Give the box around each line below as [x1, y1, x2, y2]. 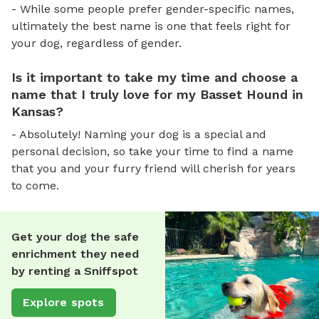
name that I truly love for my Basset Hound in [11, 86, 303, 102]
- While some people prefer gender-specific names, [11, 1, 294, 16]
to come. [11, 178, 59, 192]
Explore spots [23, 295, 105, 309]
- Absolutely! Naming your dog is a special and [11, 127, 266, 141]
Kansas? [11, 103, 63, 119]
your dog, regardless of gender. [11, 36, 182, 50]
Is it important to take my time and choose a [11, 69, 298, 85]
